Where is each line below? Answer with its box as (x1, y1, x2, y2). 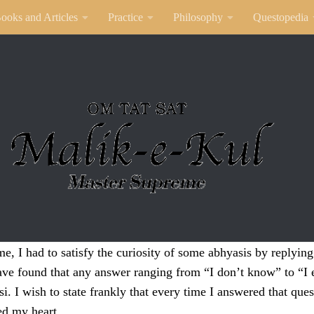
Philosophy (173, 11, 223, 23)
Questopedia (253, 11, 308, 23)
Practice (108, 11, 143, 23)
